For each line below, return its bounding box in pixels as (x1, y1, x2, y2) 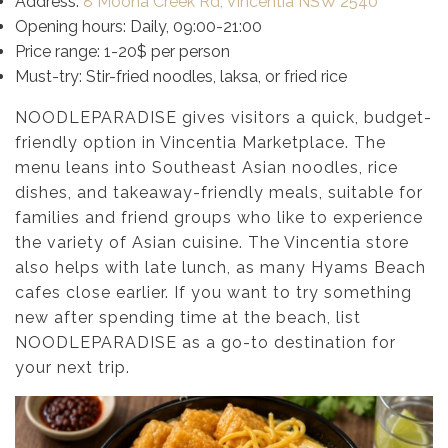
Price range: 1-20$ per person (15, 41, 230, 61)
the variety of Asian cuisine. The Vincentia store (15, 232, 409, 252)
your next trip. (15, 357, 130, 377)
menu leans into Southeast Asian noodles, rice (15, 157, 398, 177)
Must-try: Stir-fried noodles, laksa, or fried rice (15, 66, 347, 86)
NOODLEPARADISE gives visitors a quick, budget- (15, 107, 432, 127)
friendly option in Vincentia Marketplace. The (15, 132, 386, 152)
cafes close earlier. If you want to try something (15, 282, 412, 302)
